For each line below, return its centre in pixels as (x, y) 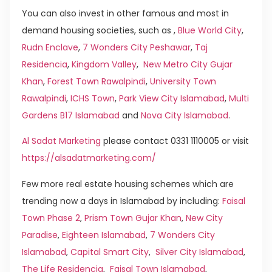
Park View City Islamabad (172, 98)
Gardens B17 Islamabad (71, 115)
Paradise (40, 235)
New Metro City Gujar (188, 64)
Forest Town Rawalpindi (97, 81)
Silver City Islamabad (199, 252)
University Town (183, 81)
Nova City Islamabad (185, 115)
